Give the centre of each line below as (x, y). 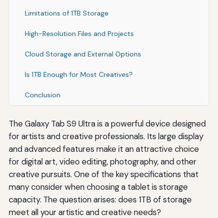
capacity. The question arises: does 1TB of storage (100, 199)
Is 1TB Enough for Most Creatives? (79, 74)
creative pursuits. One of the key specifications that (103, 174)
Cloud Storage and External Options (83, 54)
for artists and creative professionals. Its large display (106, 136)
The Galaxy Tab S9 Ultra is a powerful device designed (107, 123)
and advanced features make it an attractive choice (104, 149)
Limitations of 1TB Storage (66, 13)
